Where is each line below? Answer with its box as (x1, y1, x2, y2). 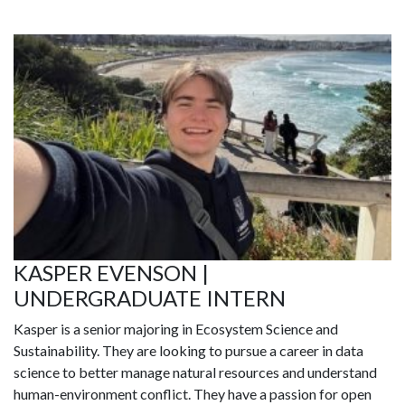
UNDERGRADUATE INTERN (14, 285, 286, 312)
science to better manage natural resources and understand (14, 363, 377, 381)
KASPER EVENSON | (14, 259, 209, 287)
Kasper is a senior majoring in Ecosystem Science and (14, 320, 338, 338)
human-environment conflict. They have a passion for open (14, 385, 372, 403)
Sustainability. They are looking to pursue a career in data (14, 342, 363, 360)
